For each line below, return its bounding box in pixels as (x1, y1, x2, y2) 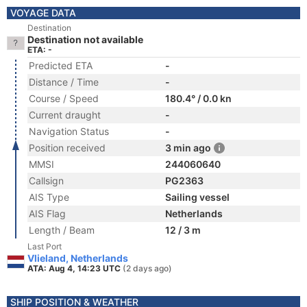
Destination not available (27, 34, 143, 45)
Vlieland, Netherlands (27, 252, 128, 264)
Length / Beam (29, 224, 95, 236)
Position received (29, 142, 106, 153)
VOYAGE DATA (10, 7, 76, 19)
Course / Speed (29, 93, 99, 104)
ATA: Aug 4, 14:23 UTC (27, 263, 123, 273)
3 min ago (165, 142, 211, 153)
